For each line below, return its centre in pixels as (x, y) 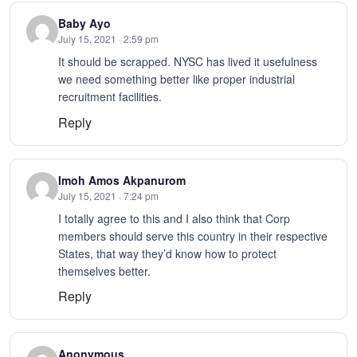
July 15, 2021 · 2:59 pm (108, 38)
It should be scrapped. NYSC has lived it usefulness (188, 61)
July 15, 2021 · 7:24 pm (108, 195)
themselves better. (104, 271)
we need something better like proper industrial (177, 78)
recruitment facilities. (110, 96)
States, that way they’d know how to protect (167, 253)
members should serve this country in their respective (193, 235)
